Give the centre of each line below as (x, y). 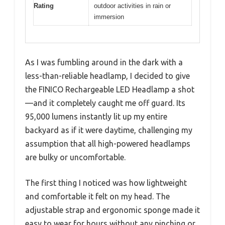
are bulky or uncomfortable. (75, 157)
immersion (109, 17)
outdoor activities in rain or (132, 6)
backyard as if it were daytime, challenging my (109, 130)
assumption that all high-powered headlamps (108, 144)
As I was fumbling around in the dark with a (104, 63)
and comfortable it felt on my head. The (97, 197)
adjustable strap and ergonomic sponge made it (113, 210)
